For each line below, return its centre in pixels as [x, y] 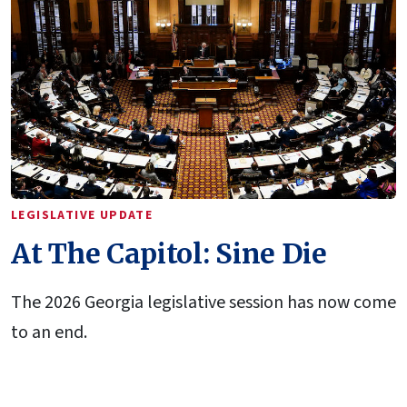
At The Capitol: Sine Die [169, 254]
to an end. [49, 333]
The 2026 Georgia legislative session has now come [203, 303]
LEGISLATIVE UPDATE [82, 216]
